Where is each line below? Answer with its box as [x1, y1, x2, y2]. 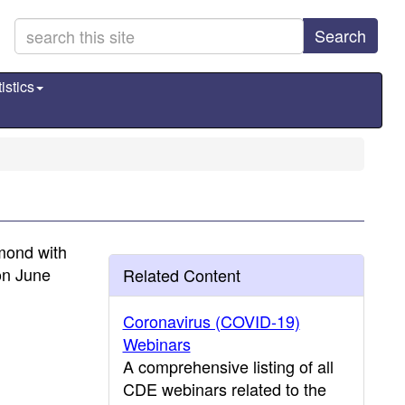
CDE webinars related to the [122, 377, 326, 400]
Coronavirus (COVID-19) [122, 309, 300, 333]
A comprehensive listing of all [122, 354, 334, 378]
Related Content [122, 263, 240, 287]
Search [315, 24, 366, 47]
